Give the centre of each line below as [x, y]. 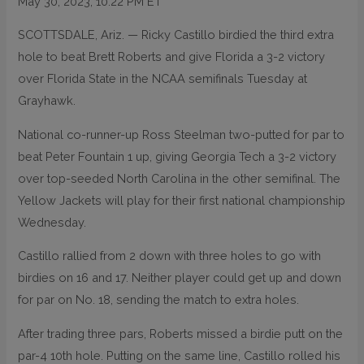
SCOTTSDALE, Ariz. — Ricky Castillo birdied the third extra [176, 35]
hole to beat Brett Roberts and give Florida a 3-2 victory [172, 57]
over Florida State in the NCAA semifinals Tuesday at [163, 79]
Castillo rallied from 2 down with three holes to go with [170, 256]
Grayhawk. [47, 101]
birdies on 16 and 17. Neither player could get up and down [180, 278]
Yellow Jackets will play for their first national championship [182, 200]
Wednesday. [52, 222]
